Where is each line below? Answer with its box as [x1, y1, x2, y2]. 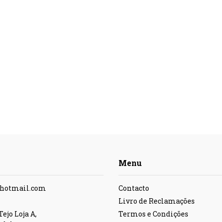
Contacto [118, 183, 149, 193]
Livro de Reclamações [118, 196, 195, 206]
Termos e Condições [118, 209, 188, 219]
